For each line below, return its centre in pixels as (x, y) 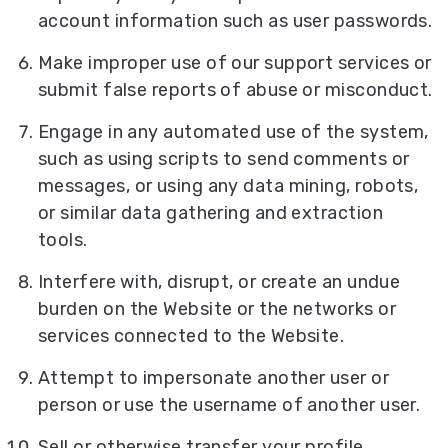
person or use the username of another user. (229, 404)
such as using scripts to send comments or (224, 158)
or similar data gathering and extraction (211, 212)
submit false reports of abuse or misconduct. (235, 89)
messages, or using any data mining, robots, (228, 185)
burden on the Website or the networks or (217, 308)
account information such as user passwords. (235, 20)
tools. (63, 239)
